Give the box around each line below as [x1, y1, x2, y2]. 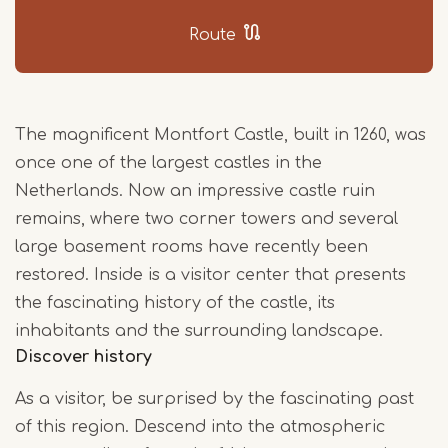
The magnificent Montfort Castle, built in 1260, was [15, 126, 426, 145]
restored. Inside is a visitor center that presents [15, 266, 406, 285]
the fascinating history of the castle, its [15, 294, 335, 313]
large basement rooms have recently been [15, 238, 368, 257]
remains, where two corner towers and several [15, 210, 398, 229]
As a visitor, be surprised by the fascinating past [15, 390, 414, 409]
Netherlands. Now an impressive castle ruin [15, 182, 375, 201]
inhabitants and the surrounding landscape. [15, 322, 383, 341]
